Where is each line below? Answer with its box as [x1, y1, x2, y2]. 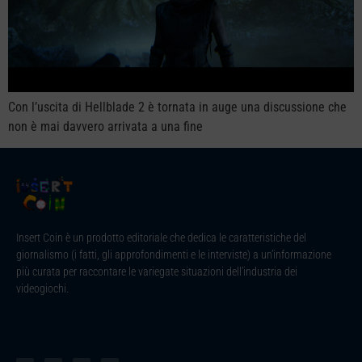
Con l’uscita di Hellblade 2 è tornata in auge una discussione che [8, 99, 347, 115]
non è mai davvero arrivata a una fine [8, 118, 203, 134]
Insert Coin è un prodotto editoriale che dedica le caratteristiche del [16, 230, 306, 244]
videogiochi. [16, 281, 69, 295]
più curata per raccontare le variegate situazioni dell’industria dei [16, 264, 297, 278]
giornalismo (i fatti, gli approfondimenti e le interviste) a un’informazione [16, 247, 331, 261]
